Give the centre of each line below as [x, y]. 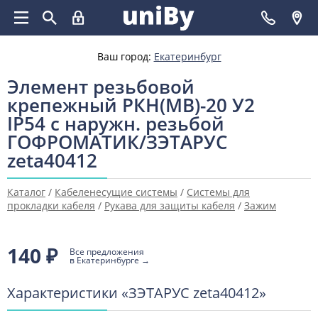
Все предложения [107, 252]
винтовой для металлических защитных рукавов [127, 219]
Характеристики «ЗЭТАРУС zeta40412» [137, 293]
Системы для [218, 192]
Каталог [26, 192]
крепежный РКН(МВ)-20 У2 [131, 105]
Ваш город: [125, 56]
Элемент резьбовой [101, 87]
